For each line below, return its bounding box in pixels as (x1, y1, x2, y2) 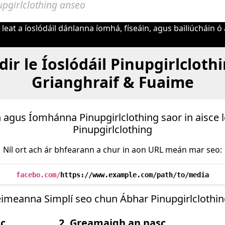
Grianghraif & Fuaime (31, 72, 194, 92)
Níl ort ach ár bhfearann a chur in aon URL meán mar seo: (3, 144, 222, 155)
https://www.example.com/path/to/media (60, 171, 209, 179)
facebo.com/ (16, 171, 60, 179)
